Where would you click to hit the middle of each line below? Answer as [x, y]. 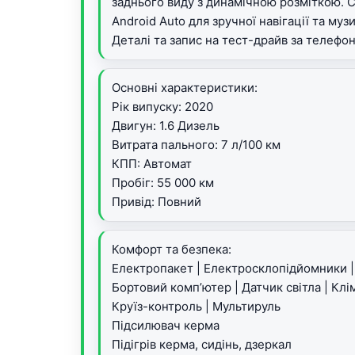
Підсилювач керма [166, 325]
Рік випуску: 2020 [162, 107]
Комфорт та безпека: [172, 249]
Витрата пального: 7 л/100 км [196, 145]
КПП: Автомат [152, 164]
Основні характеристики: [185, 88]
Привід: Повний [157, 202]
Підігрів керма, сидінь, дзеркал [202, 344]
